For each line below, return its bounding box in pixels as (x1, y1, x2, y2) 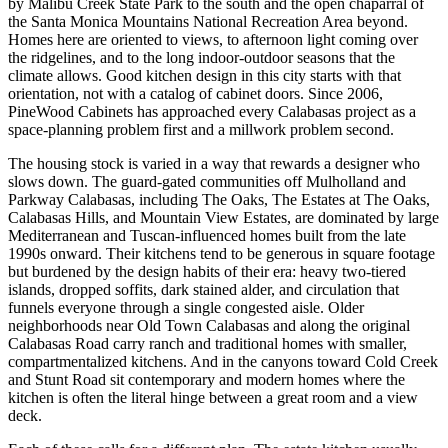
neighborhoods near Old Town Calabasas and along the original (8, 316, 410, 334)
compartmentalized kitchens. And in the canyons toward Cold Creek (8, 352, 438, 370)
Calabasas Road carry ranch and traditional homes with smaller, (8, 334, 407, 352)
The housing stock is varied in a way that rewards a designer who (8, 154, 420, 172)
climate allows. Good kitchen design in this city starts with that (8, 66, 401, 84)
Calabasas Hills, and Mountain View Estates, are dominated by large (8, 208, 439, 226)
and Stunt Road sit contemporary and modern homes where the (8, 370, 405, 388)
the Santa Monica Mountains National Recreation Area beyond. (8, 12, 408, 30)
